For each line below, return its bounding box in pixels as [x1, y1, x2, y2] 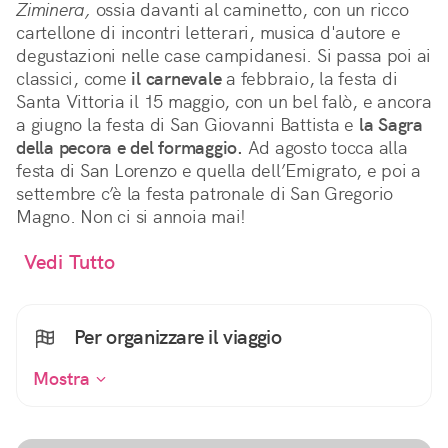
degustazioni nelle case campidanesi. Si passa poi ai [16, 44, 431, 68]
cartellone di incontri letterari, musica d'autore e [16, 21, 401, 45]
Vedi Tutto [24, 249, 116, 276]
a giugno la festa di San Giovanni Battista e [16, 113, 359, 137]
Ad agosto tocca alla [242, 136, 408, 160]
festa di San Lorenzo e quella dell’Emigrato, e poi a [16, 159, 421, 183]
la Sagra [358, 113, 423, 137]
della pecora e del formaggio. [16, 136, 243, 160]
